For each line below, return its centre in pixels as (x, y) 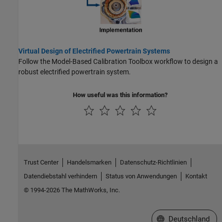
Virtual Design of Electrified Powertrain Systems (94, 51)
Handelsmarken (89, 163)
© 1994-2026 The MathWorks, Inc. (72, 190)
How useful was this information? (120, 95)
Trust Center (41, 163)
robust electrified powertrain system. (75, 72)
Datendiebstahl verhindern (60, 176)
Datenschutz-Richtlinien (153, 163)
